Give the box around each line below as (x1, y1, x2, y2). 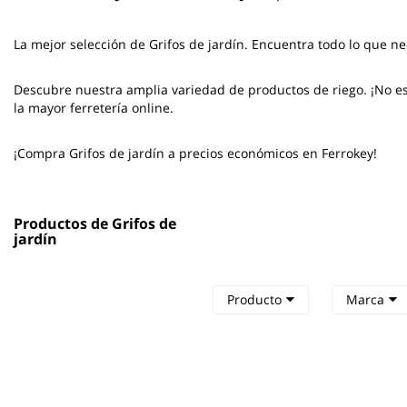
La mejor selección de (14, 35, 149, 53)
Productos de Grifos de (14, 213, 176, 233)
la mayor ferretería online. (14, 99, 174, 116)
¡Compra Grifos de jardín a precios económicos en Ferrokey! (14, 144, 377, 162)
